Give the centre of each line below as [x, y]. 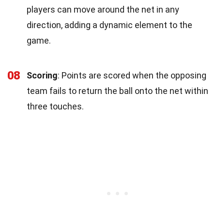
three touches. [55, 106]
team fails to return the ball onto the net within [117, 91]
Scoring [42, 75]
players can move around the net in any [103, 9]
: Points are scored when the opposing [132, 75]
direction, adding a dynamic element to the [109, 25]
